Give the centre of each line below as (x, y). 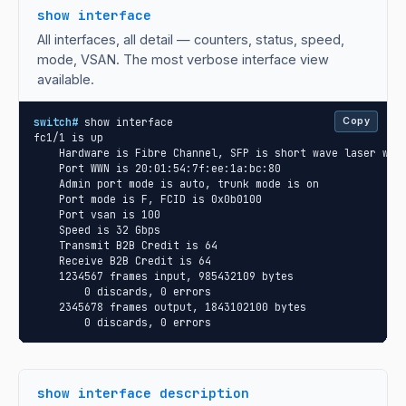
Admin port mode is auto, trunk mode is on (176, 183)
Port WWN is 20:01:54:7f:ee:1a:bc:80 (157, 168)
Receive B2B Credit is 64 (122, 260)
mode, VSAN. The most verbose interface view (183, 59)
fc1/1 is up (68, 137)
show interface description (143, 392)
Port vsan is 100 (97, 214)
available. (66, 79)
